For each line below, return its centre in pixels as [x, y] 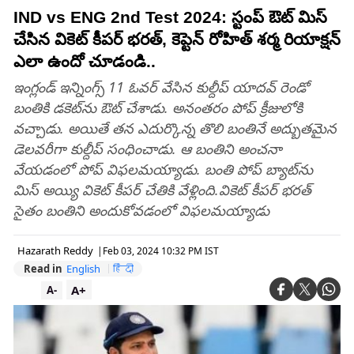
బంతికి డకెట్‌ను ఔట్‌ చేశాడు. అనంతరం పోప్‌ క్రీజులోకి [158, 107]
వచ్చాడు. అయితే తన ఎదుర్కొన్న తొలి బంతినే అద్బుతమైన [175, 128]
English [83, 269]
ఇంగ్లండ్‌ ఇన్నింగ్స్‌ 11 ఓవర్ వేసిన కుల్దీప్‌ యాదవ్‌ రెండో [161, 87]
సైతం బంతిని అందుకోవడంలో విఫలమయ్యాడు [141, 210]
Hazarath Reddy [55, 250]
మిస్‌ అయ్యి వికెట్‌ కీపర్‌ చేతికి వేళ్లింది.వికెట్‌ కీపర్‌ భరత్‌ [162, 190]
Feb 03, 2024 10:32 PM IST [161, 250]
